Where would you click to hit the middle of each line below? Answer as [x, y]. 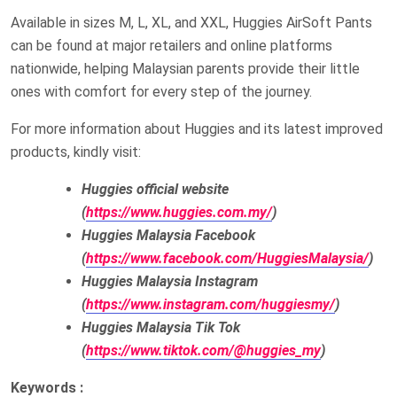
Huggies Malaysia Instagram [170, 281]
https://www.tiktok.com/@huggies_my [203, 350]
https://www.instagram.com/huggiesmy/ [210, 304]
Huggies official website [155, 189]
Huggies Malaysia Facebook [168, 235]
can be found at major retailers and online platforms [171, 45]
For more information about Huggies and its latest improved [197, 128]
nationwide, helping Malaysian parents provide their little [185, 68]
